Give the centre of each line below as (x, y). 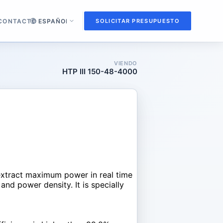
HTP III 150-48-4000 (100, 71)
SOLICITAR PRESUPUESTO (138, 21)
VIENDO (126, 63)
